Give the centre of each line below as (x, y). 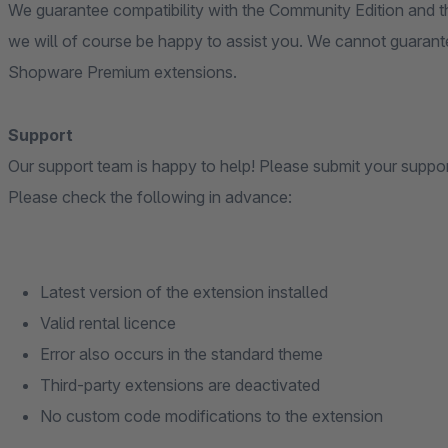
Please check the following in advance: (150, 197)
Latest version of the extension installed (184, 292)
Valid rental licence (108, 323)
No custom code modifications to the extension (211, 416)
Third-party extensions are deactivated (180, 385)
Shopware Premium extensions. (122, 72)
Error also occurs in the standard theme (181, 354)
